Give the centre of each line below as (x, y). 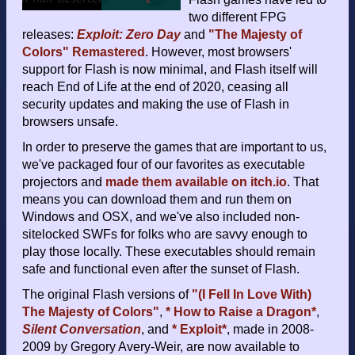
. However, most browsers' (218, 52)
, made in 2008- (270, 329)
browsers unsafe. (70, 121)
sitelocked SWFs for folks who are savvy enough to (165, 234)
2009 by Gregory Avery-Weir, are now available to (161, 346)
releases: (50, 34)
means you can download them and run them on (157, 199)
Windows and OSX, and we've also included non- (161, 216)
